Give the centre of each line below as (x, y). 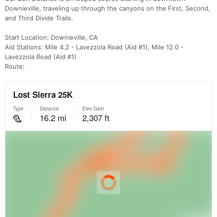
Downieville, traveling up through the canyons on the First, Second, (108, 8)
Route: (15, 66)
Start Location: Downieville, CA (51, 37)
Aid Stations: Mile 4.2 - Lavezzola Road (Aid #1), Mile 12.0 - (94, 47)
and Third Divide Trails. (39, 18)
